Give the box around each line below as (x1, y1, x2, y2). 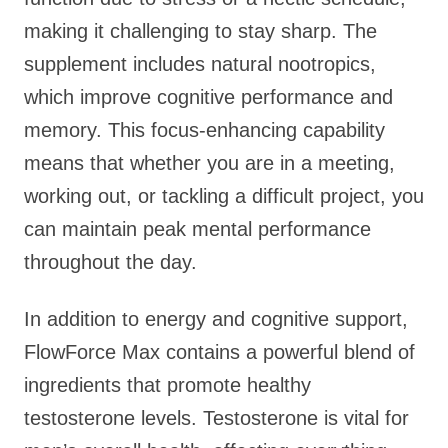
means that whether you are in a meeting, (24, 152, 395, 174)
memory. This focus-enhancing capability (24, 119, 385, 141)
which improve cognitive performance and (24, 86, 393, 108)
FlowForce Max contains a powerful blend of (24, 341, 415, 363)
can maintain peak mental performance (24, 218, 371, 240)
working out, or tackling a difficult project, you (24, 185, 424, 207)
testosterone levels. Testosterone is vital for (24, 407, 409, 429)
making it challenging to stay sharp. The (24, 20, 377, 42)
